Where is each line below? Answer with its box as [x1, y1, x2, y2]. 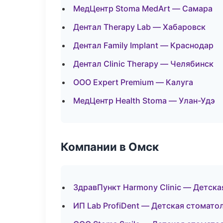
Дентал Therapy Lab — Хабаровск [73, 22, 206, 32]
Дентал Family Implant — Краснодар [73, 40, 214, 50]
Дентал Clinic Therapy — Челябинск [73, 59, 214, 69]
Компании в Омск [61, 140, 159, 153]
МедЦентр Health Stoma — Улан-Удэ [73, 96, 215, 106]
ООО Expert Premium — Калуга [73, 77, 193, 87]
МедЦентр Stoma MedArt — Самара [73, 3, 213, 13]
